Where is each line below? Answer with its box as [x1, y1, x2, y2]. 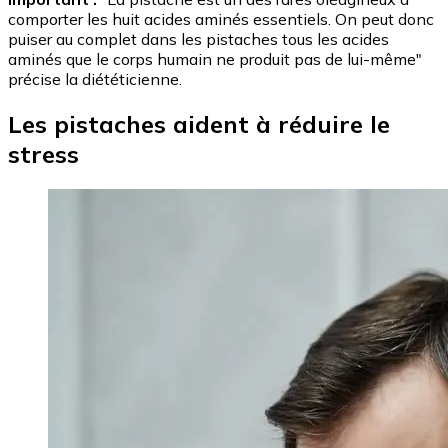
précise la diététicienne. [8, 69, 182, 90]
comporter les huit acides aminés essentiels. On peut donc [8, 9, 434, 30]
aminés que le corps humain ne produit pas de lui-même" [8, 49, 422, 70]
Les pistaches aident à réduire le [8, 109, 390, 140]
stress [8, 139, 79, 170]
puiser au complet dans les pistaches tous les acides [8, 29, 389, 50]
